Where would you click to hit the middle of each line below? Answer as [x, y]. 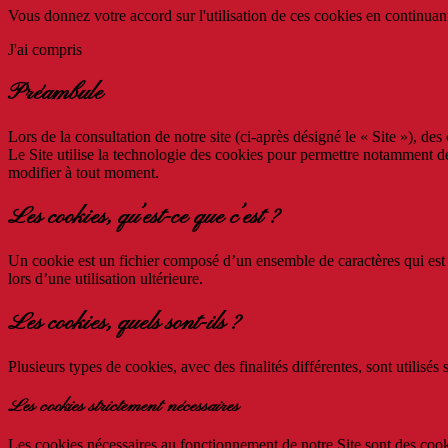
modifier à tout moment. [83, 173]
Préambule [55, 93]
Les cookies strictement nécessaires [123, 406]
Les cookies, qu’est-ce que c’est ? [143, 217]
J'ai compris [45, 49]
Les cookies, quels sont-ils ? [124, 323]
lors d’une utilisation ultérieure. [105, 279]
